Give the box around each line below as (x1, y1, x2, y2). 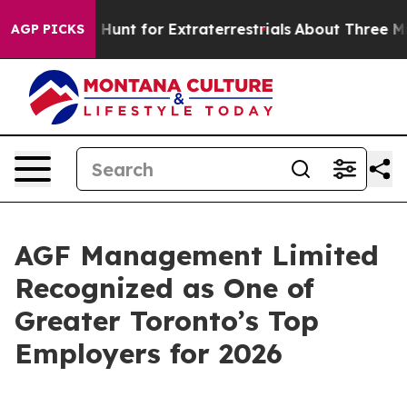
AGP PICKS (11, 21, 84, 37)
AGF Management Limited (15, 238, 379, 273)
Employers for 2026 (15, 336, 283, 371)
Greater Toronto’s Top (15, 303, 319, 338)
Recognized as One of (15, 271, 314, 305)
